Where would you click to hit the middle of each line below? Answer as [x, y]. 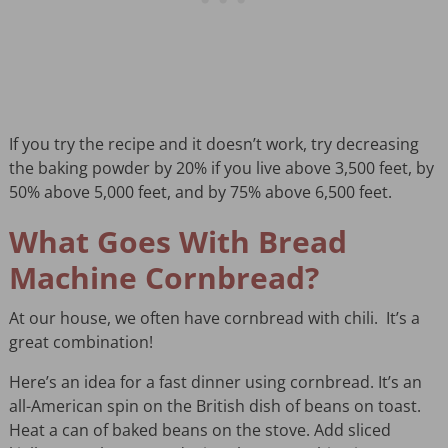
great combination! [80, 342]
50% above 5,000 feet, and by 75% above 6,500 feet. [204, 192]
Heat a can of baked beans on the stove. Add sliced [199, 430]
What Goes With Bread [177, 242]
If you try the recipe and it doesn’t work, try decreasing [213, 144]
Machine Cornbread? [163, 278]
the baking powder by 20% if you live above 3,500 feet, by [221, 168]
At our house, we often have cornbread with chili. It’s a [214, 318]
